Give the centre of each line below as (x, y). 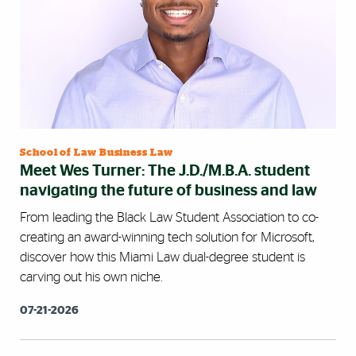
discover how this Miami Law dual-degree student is (163, 257)
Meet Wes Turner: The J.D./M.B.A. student (165, 170)
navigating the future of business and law (168, 190)
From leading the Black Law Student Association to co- (169, 217)
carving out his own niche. (91, 277)
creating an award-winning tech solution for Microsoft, (167, 237)
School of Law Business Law (97, 153)
